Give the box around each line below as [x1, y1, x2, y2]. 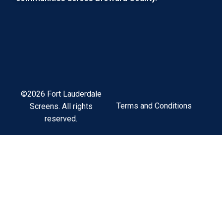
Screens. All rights [29, 101, 93, 111]
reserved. [45, 113, 78, 123]
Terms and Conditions [116, 101, 192, 111]
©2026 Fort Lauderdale [20, 89, 102, 99]
